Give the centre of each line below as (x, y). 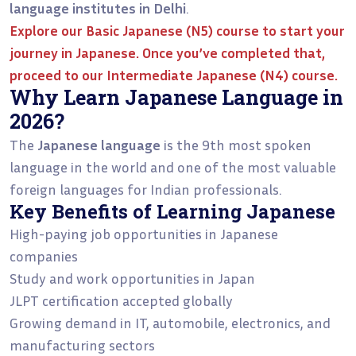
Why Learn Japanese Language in (176, 97)
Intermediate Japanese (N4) (197, 74)
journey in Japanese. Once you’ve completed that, (167, 52)
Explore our (48, 30)
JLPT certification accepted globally (121, 300)
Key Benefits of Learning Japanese (172, 211)
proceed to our (58, 74)
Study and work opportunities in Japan (132, 278)
